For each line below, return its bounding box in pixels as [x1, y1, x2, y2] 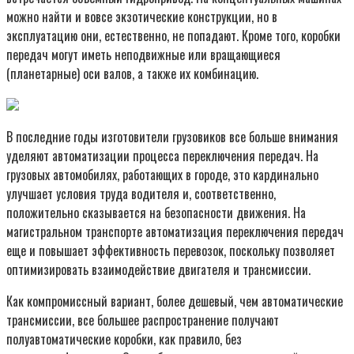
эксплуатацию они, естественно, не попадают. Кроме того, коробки [6, 25, 341, 45]
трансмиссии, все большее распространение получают [6, 310, 279, 330]
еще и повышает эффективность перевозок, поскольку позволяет [6, 240, 335, 260]
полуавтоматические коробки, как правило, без [6, 329, 242, 348]
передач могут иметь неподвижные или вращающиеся [6, 44, 281, 64]
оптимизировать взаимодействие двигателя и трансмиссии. [6, 259, 311, 279]
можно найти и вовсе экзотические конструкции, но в [6, 6, 277, 26]
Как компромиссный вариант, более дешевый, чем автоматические [6, 291, 343, 311]
